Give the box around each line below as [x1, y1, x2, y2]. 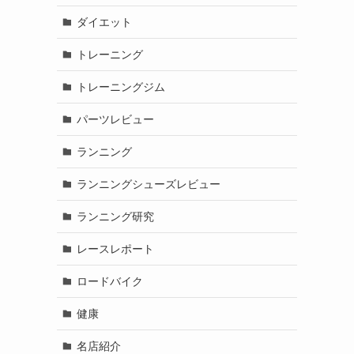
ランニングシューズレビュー [76, 177, 220, 190]
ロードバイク [76, 274, 143, 288]
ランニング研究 [76, 209, 154, 223]
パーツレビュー [76, 112, 154, 126]
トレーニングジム [76, 80, 165, 93]
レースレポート [76, 242, 154, 255]
